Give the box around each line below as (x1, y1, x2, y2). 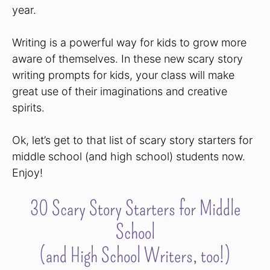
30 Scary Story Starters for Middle (30, 196, 240, 221)
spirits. (12, 101, 45, 114)
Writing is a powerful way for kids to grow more (12, 36, 246, 49)
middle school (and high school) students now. (12, 149, 245, 163)
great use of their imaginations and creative (12, 84, 227, 98)
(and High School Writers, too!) (40, 243, 230, 268)
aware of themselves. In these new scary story (12, 52, 243, 65)
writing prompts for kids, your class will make (12, 68, 234, 81)
